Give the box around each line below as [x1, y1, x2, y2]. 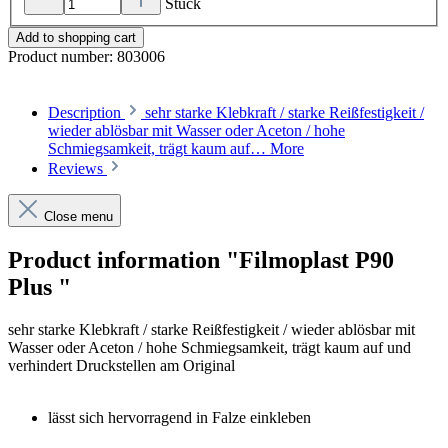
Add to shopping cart [16, 30, 136, 46]
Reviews [48, 160, 107, 178]
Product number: [8, 48, 117, 66]
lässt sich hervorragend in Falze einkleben [48, 409, 311, 427]
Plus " [8, 274, 71, 301]
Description [48, 104, 121, 122]
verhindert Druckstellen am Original [8, 357, 235, 375]
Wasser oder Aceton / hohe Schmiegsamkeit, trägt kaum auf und [8, 339, 411, 357]
